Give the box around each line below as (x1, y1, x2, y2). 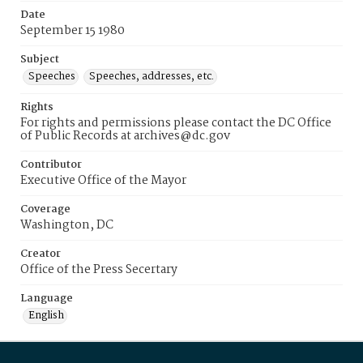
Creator (20, 246, 61, 263)
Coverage (20, 201, 70, 218)
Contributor (20, 156, 82, 173)
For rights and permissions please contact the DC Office (20, 113, 331, 133)
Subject (20, 51, 59, 68)
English (28, 307, 64, 324)
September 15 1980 (20, 21, 125, 41)
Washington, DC (20, 216, 113, 235)
